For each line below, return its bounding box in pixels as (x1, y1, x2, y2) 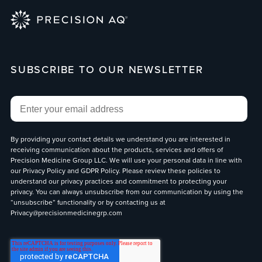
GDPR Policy (80, 166, 119, 177)
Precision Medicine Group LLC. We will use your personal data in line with (10, 155, 242, 166)
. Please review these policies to (118, 166, 220, 177)
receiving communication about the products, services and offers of (10, 144, 223, 156)
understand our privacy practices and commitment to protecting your (10, 176, 227, 187)
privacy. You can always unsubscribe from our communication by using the (10, 187, 243, 198)
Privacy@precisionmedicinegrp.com (10, 208, 122, 219)
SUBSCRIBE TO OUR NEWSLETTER (10, 62, 204, 78)
